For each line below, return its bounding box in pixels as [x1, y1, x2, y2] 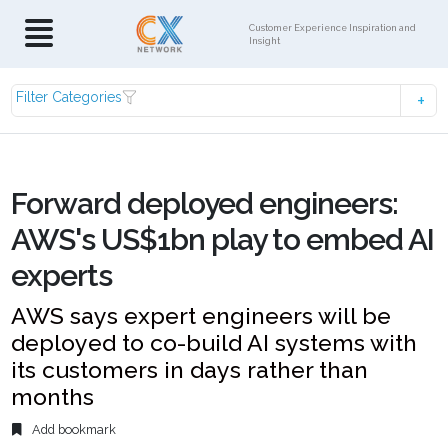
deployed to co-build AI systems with [11, 329, 418, 356]
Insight [249, 35, 281, 46]
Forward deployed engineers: [11, 186, 399, 221]
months [11, 383, 95, 410]
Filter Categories [16, 89, 123, 105]
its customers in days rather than [11, 356, 369, 383]
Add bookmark [29, 422, 117, 438]
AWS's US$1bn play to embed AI [11, 222, 435, 257]
